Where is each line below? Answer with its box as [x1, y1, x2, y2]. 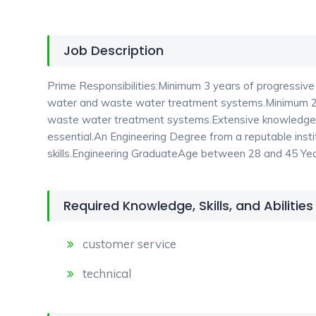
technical [83, 266, 131, 281]
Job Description [63, 42, 164, 59]
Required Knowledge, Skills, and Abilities [63, 197, 313, 214]
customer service [83, 236, 176, 251]
